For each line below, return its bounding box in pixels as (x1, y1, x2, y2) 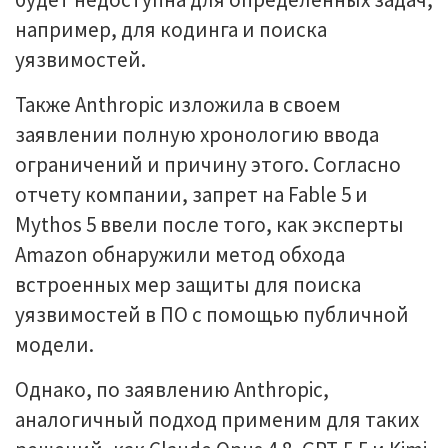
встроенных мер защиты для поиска (15, 271, 361, 298)
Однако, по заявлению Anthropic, (15, 376, 329, 403)
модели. (15, 331, 94, 358)
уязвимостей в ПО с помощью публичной (15, 301, 409, 328)
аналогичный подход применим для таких (15, 406, 419, 433)
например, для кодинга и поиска (15, 16, 327, 43)
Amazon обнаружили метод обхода (15, 241, 345, 268)
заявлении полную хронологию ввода (15, 121, 379, 148)
